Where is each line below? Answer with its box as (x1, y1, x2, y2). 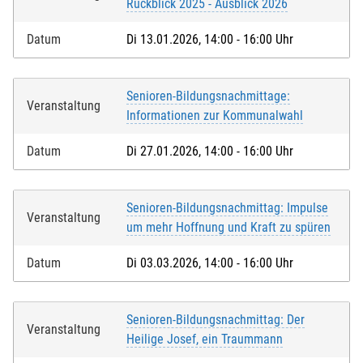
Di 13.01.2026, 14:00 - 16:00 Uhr (126, 32, 293, 48)
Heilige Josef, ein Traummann (126, 331, 283, 348)
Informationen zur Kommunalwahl (126, 108, 303, 124)
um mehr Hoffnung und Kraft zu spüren (126, 220, 331, 236)
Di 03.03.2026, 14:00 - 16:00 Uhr (126, 255, 293, 271)
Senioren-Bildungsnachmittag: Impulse (126, 200, 328, 216)
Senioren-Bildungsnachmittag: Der (126, 312, 305, 328)
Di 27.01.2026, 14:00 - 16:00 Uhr (126, 143, 293, 160)
